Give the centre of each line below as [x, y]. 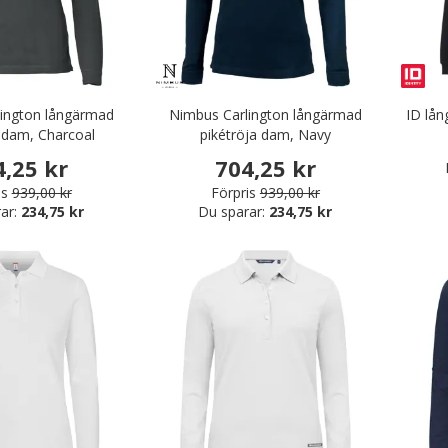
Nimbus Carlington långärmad [265, 114]
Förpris [233, 192]
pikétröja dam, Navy [265, 134]
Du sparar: [234, 211]
